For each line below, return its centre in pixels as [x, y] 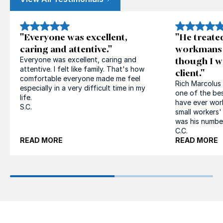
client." [190, 73]
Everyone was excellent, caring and [78, 59]
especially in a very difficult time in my [83, 88]
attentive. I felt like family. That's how [82, 69]
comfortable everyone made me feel [80, 78]
